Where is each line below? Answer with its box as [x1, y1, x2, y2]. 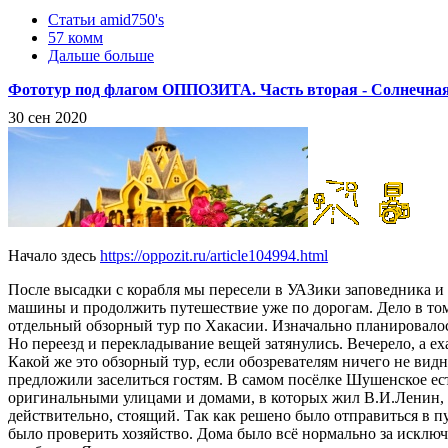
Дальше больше [48, 46, 154, 64]
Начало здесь [8, 247, 100, 265]
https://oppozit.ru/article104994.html [100, 247, 328, 265]
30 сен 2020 [8, 109, 87, 127]
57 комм [48, 28, 103, 46]
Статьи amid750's [48, 10, 164, 28]
